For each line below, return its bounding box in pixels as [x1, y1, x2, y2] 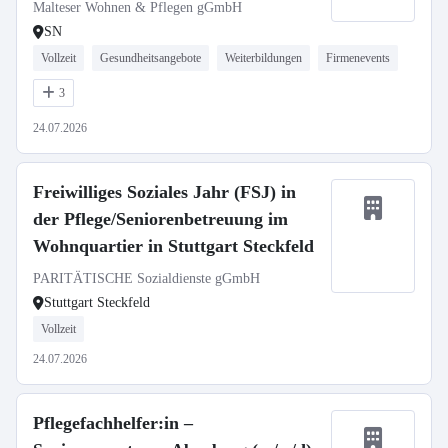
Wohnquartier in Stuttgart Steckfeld [33, 236, 314, 256]
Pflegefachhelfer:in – [33, 413, 193, 433]
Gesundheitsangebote [100, 51, 201, 65]
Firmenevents [326, 51, 390, 65]
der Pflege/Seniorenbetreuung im [33, 209, 288, 229]
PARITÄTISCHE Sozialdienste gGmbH [33, 271, 260, 286]
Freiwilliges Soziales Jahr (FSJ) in [33, 182, 296, 202]
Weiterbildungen [225, 51, 302, 65]
